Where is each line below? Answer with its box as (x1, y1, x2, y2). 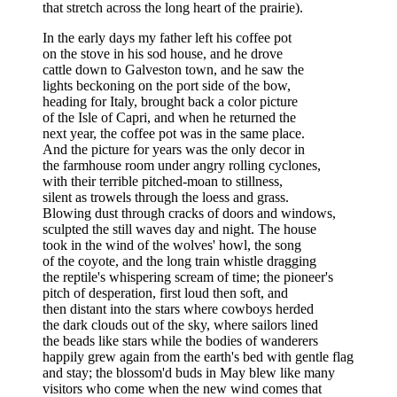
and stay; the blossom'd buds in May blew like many (43, 365, 335, 381)
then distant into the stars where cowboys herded (43, 301, 314, 317)
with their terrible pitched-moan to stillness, (43, 174, 283, 190)
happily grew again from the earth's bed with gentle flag (43, 349, 354, 365)
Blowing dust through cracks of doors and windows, (43, 206, 336, 222)
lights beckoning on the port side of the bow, (43, 78, 291, 94)
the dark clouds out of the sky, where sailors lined (43, 317, 318, 333)
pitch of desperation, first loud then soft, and (43, 285, 288, 301)
